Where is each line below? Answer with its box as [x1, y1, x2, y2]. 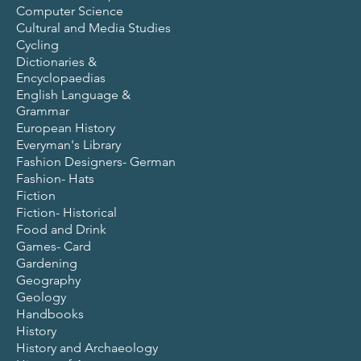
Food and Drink [16, 221, 106, 237]
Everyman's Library [16, 136, 121, 152]
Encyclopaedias [16, 69, 106, 85]
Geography [16, 272, 81, 288]
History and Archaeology [16, 339, 158, 355]
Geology [16, 288, 66, 305]
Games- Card [16, 238, 91, 254]
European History [16, 119, 115, 135]
